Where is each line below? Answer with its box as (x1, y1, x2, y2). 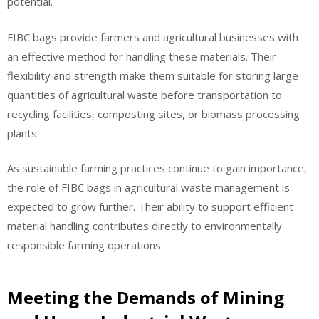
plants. (7, 125, 39, 140)
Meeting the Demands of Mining (7, 285, 284, 309)
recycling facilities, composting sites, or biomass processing (7, 106, 300, 121)
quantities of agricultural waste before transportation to (7, 87, 282, 102)
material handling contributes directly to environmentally (7, 219, 282, 234)
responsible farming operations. (7, 238, 163, 253)
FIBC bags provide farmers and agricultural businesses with (7, 29, 298, 44)
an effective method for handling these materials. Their (7, 48, 276, 63)
